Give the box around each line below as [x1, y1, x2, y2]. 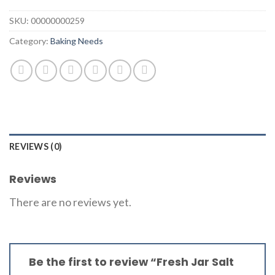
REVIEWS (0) [9, 141, 63, 152]
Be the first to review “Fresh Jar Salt [29, 254, 234, 269]
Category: [9, 35, 50, 46]
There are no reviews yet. [9, 195, 131, 209]
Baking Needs [50, 35, 103, 46]
